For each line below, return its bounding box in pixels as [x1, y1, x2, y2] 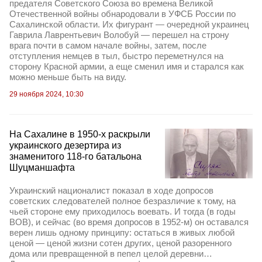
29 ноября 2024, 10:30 [9, 90, 84, 99]
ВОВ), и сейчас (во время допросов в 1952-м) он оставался [9, 216, 249, 227]
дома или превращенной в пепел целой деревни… [9, 248, 212, 258]
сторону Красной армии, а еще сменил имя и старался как [9, 61, 244, 72]
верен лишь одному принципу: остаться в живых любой [9, 227, 235, 237]
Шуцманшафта [9, 163, 75, 173]
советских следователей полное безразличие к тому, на [9, 195, 236, 206]
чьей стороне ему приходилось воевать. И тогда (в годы [9, 206, 236, 216]
